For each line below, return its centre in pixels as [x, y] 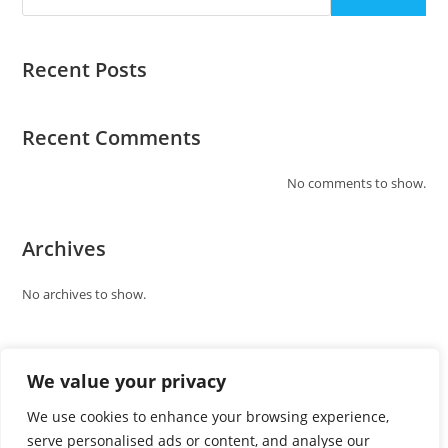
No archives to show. [84, 294]
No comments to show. [356, 183]
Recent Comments [112, 137]
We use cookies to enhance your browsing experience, [208, 416]
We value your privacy [126, 381]
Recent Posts [85, 69]
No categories [63, 405]
